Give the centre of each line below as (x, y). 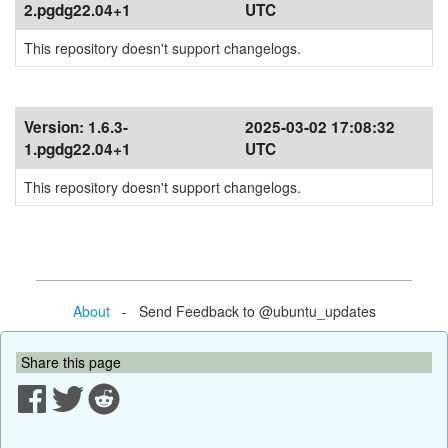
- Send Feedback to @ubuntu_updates (242, 310)
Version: (56, 127)
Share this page (71, 361)
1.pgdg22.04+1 (77, 149)
